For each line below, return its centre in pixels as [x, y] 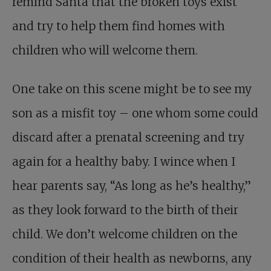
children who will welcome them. [105, 50]
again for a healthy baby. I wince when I [124, 162]
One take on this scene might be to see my [132, 89]
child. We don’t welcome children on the [125, 234]
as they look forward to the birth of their [125, 210]
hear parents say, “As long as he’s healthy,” [132, 186]
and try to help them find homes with [119, 26]
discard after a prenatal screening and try [128, 137]
